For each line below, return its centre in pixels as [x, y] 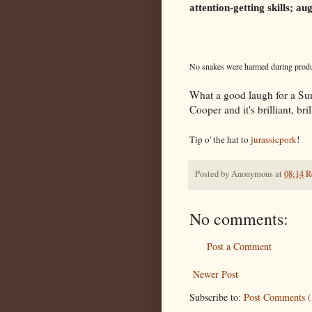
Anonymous [252, 173]
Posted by [213, 173]
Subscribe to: [217, 297]
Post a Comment [239, 246]
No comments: [239, 218]
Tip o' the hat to [220, 139]
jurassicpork [274, 139]
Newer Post [216, 274]
